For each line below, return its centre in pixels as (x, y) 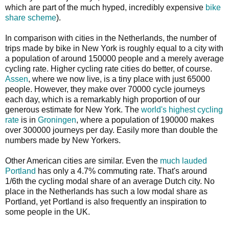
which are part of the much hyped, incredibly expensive (105, 7)
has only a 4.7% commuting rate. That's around (121, 171)
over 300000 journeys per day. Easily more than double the (111, 130)
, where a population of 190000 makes (145, 120)
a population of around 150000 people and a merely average (114, 58)
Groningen (57, 120)
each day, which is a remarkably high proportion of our (102, 99)
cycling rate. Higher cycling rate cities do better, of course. (109, 68)
